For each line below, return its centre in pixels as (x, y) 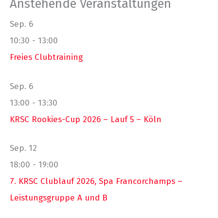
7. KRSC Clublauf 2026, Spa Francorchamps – (96, 182)
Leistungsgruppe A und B (59, 198)
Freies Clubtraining (46, 57)
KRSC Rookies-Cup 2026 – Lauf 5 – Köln (86, 119)
